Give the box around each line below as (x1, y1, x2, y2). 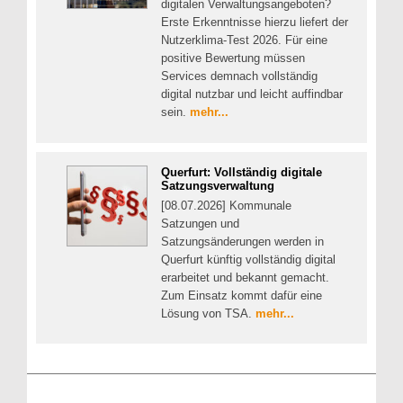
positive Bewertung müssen (161, 51, 305, 66)
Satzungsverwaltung (161, 178, 274, 193)
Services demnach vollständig (161, 69, 318, 84)
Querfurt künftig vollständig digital (161, 252, 336, 266)
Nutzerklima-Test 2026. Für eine (161, 33, 327, 48)
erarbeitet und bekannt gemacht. (161, 270, 329, 284)
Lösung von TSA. (161, 306, 255, 320)
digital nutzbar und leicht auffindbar (161, 87, 343, 102)
